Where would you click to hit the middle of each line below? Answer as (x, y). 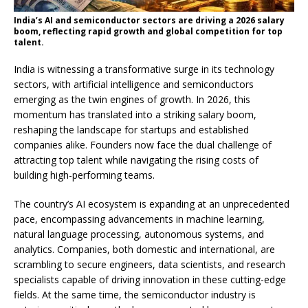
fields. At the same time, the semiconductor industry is (135, 295)
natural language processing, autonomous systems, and (139, 234)
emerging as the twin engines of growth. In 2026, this (132, 100)
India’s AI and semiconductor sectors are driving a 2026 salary (149, 21)
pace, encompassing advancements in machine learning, (139, 219)
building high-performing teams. (84, 175)
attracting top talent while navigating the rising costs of (136, 160)
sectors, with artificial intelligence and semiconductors (134, 85)
